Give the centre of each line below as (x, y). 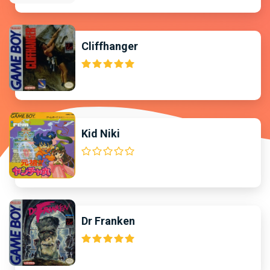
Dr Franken (108, 221)
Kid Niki (101, 133)
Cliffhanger (110, 46)
